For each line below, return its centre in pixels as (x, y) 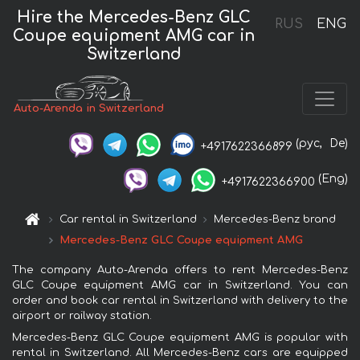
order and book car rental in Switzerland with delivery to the (180, 300)
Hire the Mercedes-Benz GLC (134, 17)
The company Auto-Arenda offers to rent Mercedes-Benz (180, 270)
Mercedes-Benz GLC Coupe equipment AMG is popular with (180, 337)
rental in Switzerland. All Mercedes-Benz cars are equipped (180, 352)
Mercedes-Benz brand (275, 219)
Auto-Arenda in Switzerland (89, 109)
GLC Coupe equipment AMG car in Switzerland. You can (180, 285)
